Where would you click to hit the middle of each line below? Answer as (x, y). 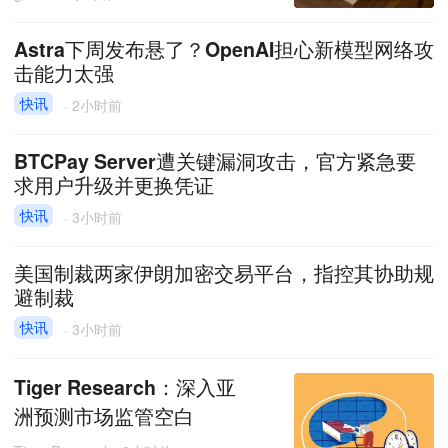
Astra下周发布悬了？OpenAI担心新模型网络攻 (223, 48)
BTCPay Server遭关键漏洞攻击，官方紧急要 (214, 160)
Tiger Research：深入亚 (124, 386)
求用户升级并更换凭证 (113, 184)
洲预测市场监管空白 (103, 415)
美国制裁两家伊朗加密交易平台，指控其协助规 (223, 272)
